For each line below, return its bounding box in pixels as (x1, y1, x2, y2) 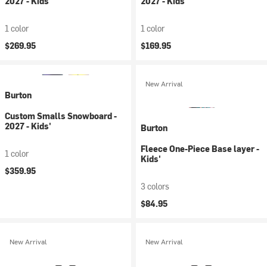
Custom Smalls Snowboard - (5, 110, 117, 122)
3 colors (141, 181, 169, 192)
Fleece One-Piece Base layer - (141, 143, 259, 154)
